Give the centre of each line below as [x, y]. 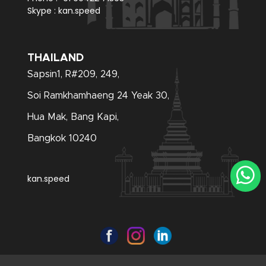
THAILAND [56, 58]
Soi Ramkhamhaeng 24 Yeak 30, [99, 96]
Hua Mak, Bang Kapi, [73, 117]
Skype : [43, 11]
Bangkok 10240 [62, 139]
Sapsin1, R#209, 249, [74, 75]
